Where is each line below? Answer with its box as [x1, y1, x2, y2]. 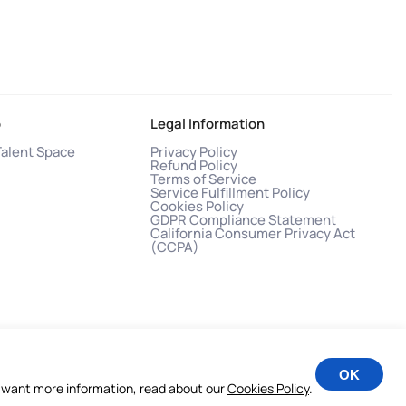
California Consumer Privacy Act [150, 223, 355, 243]
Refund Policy [150, 155, 237, 175]
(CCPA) [150, 237, 199, 256]
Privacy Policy [150, 141, 237, 161]
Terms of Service [150, 169, 256, 188]
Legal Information [150, 113, 265, 133]
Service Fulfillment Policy [150, 182, 310, 202]
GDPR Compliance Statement [150, 209, 336, 229]
